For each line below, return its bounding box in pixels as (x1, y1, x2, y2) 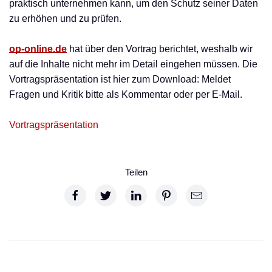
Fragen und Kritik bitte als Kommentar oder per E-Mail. (9, 89, 242, 100)
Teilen (124, 167, 148, 177)
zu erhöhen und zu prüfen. (9, 13, 121, 24)
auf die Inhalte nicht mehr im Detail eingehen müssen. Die (9, 59, 257, 69)
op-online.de (9, 44, 67, 54)
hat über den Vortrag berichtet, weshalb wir (67, 44, 253, 54)
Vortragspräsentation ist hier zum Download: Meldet (9, 74, 231, 84)
